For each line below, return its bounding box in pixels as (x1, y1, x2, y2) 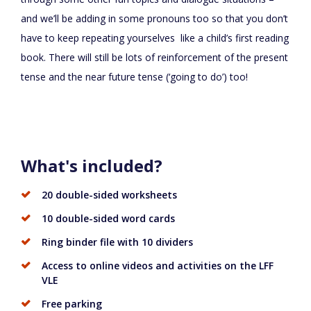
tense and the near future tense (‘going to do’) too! (21, 70, 248, 84)
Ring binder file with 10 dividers (42, 235, 193, 249)
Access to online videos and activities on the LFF (42, 259, 274, 273)
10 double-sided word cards (42, 212, 175, 226)
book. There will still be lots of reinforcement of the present (21, 51, 288, 65)
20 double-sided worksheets (42, 188, 177, 202)
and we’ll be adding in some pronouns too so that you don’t (21, 12, 288, 26)
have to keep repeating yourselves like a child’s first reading (21, 31, 289, 45)
